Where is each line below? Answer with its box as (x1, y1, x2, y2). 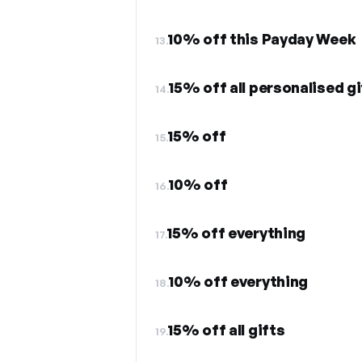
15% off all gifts (167, 321, 285, 339)
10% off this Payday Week (167, 30, 356, 48)
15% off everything (166, 224, 306, 242)
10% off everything (168, 272, 309, 290)
